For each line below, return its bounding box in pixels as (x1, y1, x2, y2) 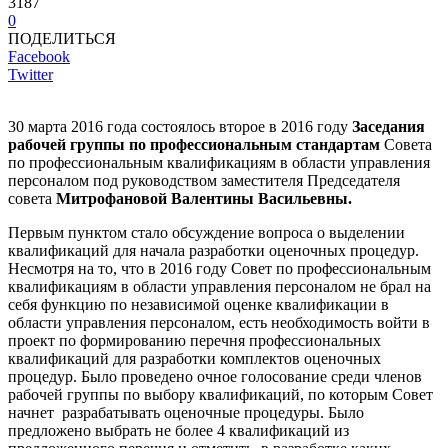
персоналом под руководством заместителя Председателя (8, 171, 400, 189)
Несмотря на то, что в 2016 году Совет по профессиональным (8, 259, 431, 277)
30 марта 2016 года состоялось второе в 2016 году (8, 117, 352, 135)
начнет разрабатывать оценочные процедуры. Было (8, 403, 364, 421)
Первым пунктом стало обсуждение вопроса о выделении (8, 223, 405, 241)
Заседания (352, 117, 425, 135)
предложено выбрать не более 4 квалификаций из (8, 421, 349, 439)
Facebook (8, 47, 70, 65)
